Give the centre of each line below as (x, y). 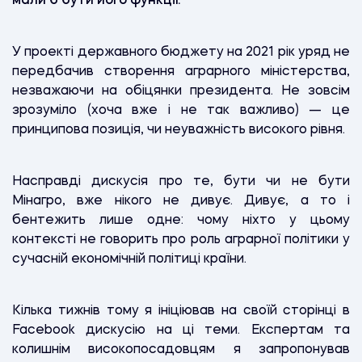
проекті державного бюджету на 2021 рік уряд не (185, 52)
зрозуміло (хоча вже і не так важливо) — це (181, 110)
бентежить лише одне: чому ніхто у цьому (181, 220)
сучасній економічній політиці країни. (129, 259)
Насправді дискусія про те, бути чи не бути (181, 181)
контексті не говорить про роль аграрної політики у (181, 240)
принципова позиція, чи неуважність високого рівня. (179, 130)
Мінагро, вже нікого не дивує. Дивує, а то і (181, 201)
